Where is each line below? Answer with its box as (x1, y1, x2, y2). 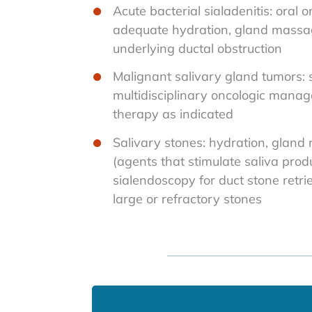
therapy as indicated (113, 106, 233, 122)
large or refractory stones (113, 190, 262, 207)
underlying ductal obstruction (113, 40, 282, 56)
